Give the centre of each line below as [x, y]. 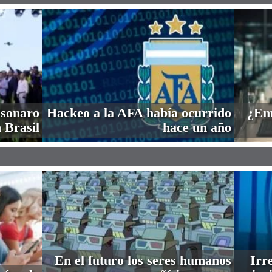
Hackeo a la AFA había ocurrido [139, 113]
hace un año [197, 127]
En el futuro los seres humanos [143, 260]
